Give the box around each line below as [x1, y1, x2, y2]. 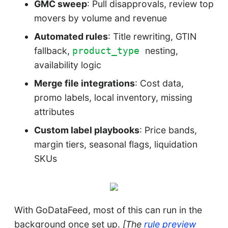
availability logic [34, 60, 102, 71]
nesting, [145, 45, 179, 56]
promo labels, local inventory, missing [34, 92, 193, 103]
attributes [34, 106, 75, 117]
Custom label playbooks [34, 124, 140, 135]
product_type [72, 46, 146, 56]
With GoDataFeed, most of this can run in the [14, 204, 202, 215]
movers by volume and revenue [34, 13, 167, 24]
